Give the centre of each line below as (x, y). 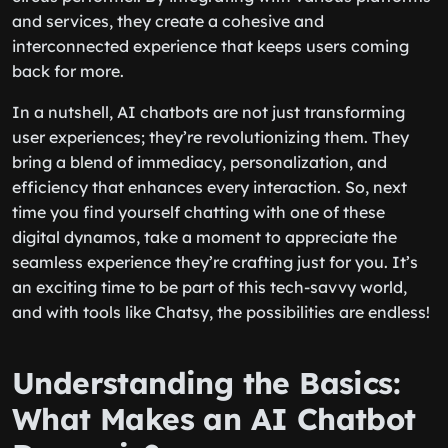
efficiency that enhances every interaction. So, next (209, 187)
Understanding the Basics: (206, 383)
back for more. (68, 71)
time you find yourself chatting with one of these (198, 212)
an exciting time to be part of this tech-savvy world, (209, 287)
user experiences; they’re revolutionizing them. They (210, 137)
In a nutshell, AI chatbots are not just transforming (208, 112)
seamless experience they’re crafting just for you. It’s (215, 262)
